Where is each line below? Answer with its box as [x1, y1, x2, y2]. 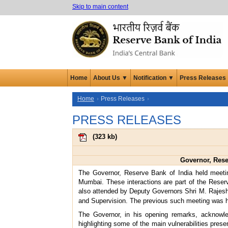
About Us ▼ [93, 74, 128, 81]
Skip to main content [72, 3, 128, 10]
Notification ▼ [133, 74, 174, 81]
